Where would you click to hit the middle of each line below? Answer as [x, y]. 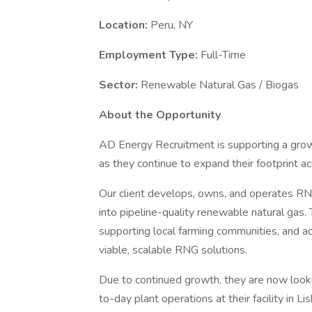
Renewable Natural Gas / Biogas [220, 85]
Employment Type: [150, 55]
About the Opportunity [160, 115]
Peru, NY [172, 25]
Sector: [120, 85]
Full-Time [223, 55]
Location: [125, 25]
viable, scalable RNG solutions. [173, 250]
